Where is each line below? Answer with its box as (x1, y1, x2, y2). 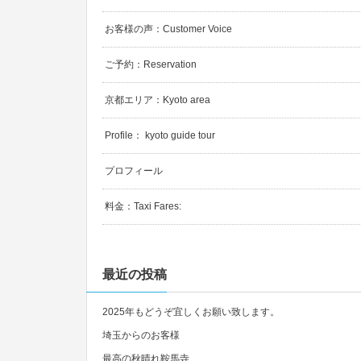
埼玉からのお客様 (102, 330, 180, 342)
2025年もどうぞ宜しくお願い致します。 (102, 306, 280, 318)
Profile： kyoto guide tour (105, 130, 215, 142)
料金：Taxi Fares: (105, 201, 181, 213)
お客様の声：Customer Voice (105, 23, 232, 35)
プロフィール (105, 165, 163, 177)
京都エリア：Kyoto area (105, 94, 210, 106)
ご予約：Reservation (105, 59, 197, 71)
